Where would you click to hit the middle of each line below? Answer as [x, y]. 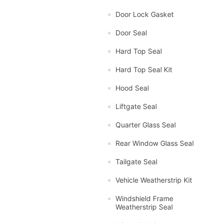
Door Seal [131, 32]
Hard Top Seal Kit [144, 69]
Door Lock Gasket [145, 14]
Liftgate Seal [136, 106]
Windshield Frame [144, 198]
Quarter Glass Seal [146, 124]
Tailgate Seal [136, 161]
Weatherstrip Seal [144, 207]
